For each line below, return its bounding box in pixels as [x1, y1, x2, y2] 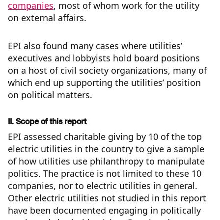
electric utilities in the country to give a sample [8, 143, 204, 155]
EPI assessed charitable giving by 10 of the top [8, 131, 202, 143]
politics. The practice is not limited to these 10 [8, 167, 201, 180]
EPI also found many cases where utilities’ [8, 40, 182, 52]
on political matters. [8, 89, 92, 101]
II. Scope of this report [8, 116, 86, 127]
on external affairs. [8, 12, 89, 24]
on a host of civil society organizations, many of [8, 64, 207, 77]
